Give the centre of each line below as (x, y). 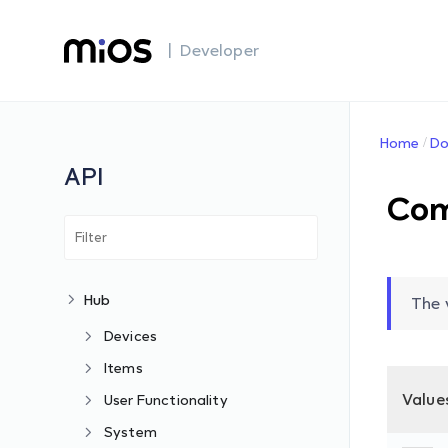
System (130, 431)
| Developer (213, 50)
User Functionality (166, 399)
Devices (131, 335)
